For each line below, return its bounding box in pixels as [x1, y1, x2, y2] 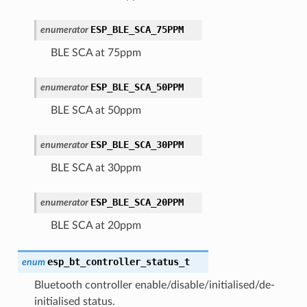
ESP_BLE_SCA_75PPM [90, 23, 184, 35]
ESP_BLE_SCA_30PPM [90, 138, 184, 150]
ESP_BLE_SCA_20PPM [90, 196, 184, 208]
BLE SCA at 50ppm [50, 104, 141, 116]
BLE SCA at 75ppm [50, 47, 141, 58]
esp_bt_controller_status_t [47, 256, 190, 267]
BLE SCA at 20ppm [50, 219, 141, 231]
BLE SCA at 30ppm [50, 162, 141, 173]
